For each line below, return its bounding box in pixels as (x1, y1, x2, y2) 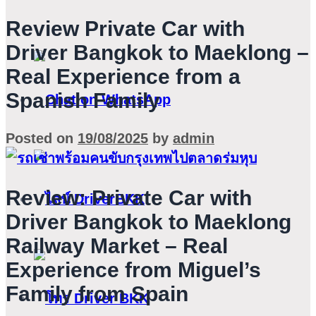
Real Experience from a (6, 65, 241, 89)
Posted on (6, 130, 78, 146)
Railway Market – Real (6, 234, 228, 258)
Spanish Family (6, 89, 160, 113)
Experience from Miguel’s (6, 258, 261, 282)
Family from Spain (6, 282, 188, 306)
